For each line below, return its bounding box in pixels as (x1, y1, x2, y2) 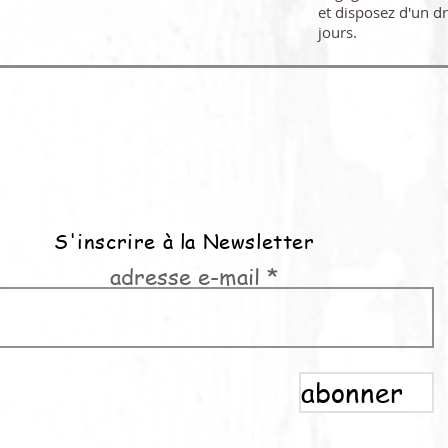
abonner (301, 373, 403, 411)
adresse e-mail (109, 261, 260, 291)
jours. (318, 22, 361, 42)
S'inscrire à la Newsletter (54, 228, 315, 255)
